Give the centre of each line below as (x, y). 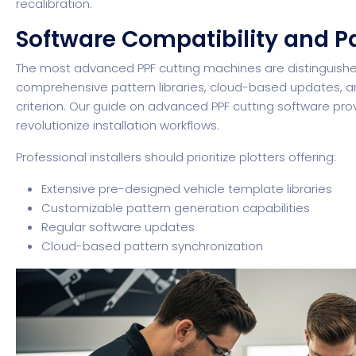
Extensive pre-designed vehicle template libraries (187, 188)
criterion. (43, 106)
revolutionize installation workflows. (118, 125)
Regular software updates (118, 226)
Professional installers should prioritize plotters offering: (176, 157)
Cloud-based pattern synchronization (153, 246)
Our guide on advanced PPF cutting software (200, 106)
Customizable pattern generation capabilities (176, 207)
